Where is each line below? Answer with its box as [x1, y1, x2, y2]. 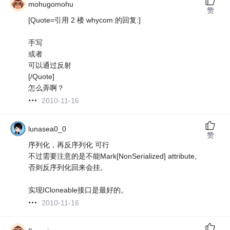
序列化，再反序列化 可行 [28, 140, 110, 149]
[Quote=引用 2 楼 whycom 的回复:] [28, 15, 141, 24]
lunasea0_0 [28, 124, 67, 133]
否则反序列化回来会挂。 [28, 163, 108, 171]
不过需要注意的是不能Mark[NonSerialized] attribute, [28, 151, 197, 160]
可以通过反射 [28, 61, 72, 69]
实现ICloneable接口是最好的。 [28, 185, 128, 194]
